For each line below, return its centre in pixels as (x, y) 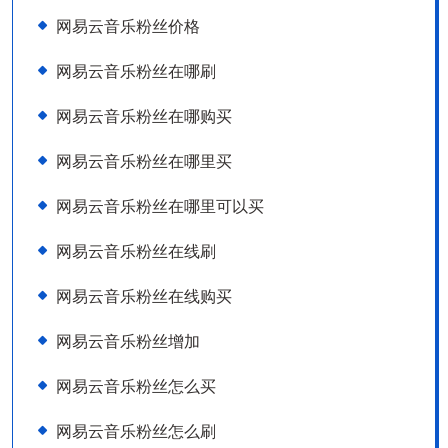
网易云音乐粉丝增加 (128, 341)
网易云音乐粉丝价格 (128, 26)
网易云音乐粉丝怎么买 (136, 386)
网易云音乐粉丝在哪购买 (144, 116)
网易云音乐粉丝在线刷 (136, 251)
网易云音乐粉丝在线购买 (144, 296)
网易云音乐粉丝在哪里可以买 (160, 206)
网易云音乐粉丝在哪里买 (144, 161)
